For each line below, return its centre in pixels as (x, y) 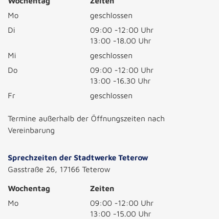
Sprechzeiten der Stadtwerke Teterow (78, 157)
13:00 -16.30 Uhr (120, 81)
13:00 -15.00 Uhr (120, 214)
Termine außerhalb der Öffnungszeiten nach (86, 118)
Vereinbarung (31, 130)
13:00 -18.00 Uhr (120, 41)
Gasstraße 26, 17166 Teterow (59, 169)
